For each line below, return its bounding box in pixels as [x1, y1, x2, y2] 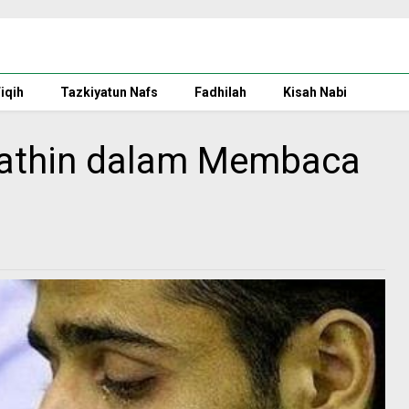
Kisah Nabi [283, 85, 347, 100]
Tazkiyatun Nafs [60, 85, 158, 100]
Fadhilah [194, 85, 246, 100]
